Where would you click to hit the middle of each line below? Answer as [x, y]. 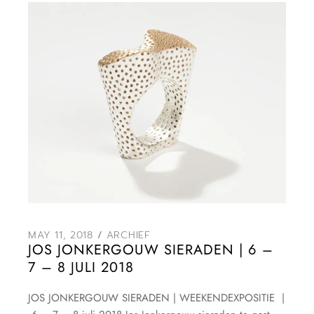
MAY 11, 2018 [61, 235]
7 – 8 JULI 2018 [81, 267]
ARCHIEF [128, 235]
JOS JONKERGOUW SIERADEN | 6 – [151, 250]
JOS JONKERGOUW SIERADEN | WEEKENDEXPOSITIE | [157, 298]
